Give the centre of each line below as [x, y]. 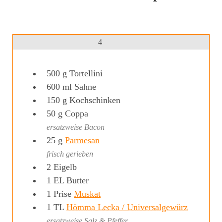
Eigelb [65, 167]
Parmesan [82, 140]
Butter [78, 181]
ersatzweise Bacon [76, 127]
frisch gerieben [70, 154]
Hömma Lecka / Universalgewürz [127, 207]
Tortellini [86, 74]
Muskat [87, 194]
